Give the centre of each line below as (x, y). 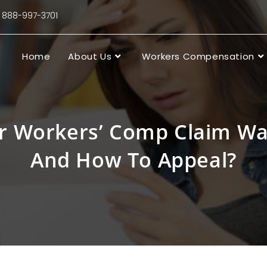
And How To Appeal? (133, 160)
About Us (90, 56)
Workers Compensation (198, 56)
